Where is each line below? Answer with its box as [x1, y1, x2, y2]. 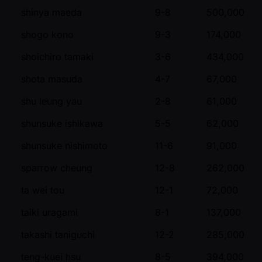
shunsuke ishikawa [21, 117, 103, 129]
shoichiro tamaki [21, 50, 94, 63]
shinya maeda [21, 6, 82, 18]
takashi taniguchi [21, 228, 95, 240]
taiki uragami [21, 206, 78, 218]
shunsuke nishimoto [21, 139, 108, 151]
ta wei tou [21, 184, 64, 196]
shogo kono [21, 28, 74, 40]
